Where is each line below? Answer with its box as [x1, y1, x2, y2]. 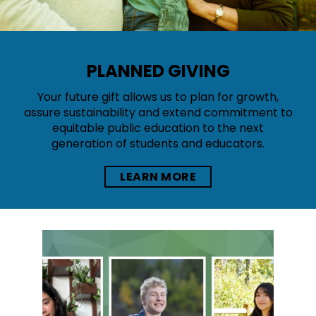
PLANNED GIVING [86, 59, 230, 83]
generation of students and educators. [51, 135, 265, 152]
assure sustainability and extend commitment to [23, 104, 293, 121]
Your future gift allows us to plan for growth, [37, 89, 279, 105]
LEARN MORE [120, 169, 196, 185]
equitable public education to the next [52, 120, 264, 136]
